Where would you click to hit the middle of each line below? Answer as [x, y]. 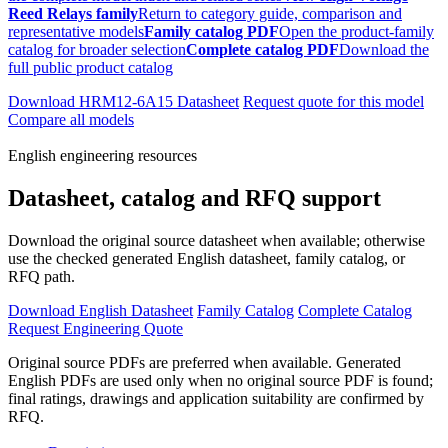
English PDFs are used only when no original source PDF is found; [220, 380]
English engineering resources [102, 156]
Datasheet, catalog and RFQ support [194, 198]
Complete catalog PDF [262, 50]
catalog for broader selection [97, 50]
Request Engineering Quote [95, 328]
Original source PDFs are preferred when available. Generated [204, 362]
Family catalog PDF [211, 32]
